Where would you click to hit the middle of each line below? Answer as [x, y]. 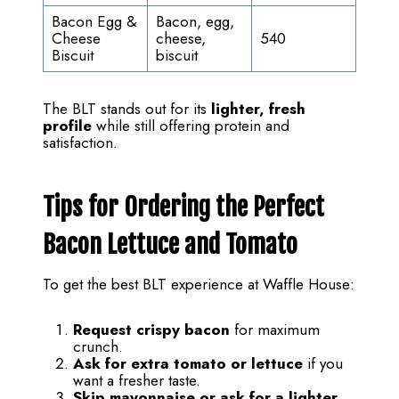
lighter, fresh [258, 109]
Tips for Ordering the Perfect [183, 208]
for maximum [275, 330]
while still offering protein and [191, 126]
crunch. [98, 347]
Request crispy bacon [151, 330]
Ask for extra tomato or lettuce [188, 364]
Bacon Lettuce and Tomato [170, 245]
